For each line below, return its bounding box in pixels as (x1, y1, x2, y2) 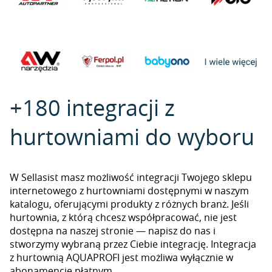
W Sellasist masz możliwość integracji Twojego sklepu (10, 171, 252, 184)
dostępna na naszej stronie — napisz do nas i (10, 224, 216, 237)
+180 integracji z (10, 93, 175, 122)
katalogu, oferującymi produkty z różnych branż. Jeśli (10, 197, 249, 211)
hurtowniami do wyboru (10, 122, 254, 151)
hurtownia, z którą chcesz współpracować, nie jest (10, 211, 237, 224)
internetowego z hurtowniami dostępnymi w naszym (10, 184, 249, 197)
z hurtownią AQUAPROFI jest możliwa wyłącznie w (10, 251, 233, 264)
